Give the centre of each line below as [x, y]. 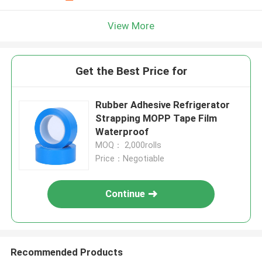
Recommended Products [66, 252]
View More [131, 25]
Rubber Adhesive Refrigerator [163, 105]
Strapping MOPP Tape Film [156, 118]
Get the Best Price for [131, 71]
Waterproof [122, 132]
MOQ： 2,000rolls [129, 145]
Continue [125, 194]
